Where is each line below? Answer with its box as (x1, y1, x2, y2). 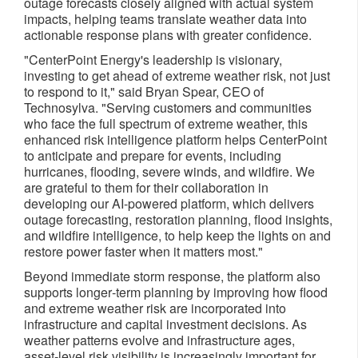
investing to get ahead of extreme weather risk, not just (24, 66, 330, 86)
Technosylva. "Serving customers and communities (24, 98, 312, 117)
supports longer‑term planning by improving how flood (24, 283, 328, 302)
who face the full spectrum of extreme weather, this (24, 114, 308, 133)
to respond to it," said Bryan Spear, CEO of (24, 82, 264, 101)
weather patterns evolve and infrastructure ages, (24, 331, 295, 350)
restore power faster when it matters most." (24, 242, 263, 261)
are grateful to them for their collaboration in (24, 178, 268, 197)
